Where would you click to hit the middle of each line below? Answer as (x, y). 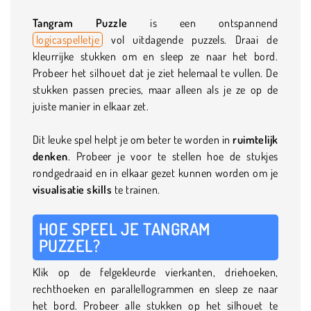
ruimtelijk (255, 139)
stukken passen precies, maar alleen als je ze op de (155, 89)
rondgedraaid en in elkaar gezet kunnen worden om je (155, 173)
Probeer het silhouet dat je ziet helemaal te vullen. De (155, 73)
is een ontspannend (203, 23)
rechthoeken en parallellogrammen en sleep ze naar (155, 288)
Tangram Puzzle (80, 23)
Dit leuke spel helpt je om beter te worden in (133, 139)
